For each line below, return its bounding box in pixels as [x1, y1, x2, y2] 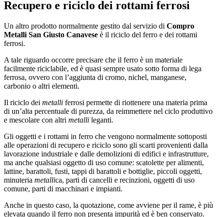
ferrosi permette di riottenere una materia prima [63, 98, 207, 107]
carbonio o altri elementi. [4, 81, 79, 90]
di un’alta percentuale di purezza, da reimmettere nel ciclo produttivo [4, 107, 213, 115]
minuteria [4, 175, 34, 184]
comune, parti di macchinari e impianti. [4, 184, 123, 193]
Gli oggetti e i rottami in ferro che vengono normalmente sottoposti [4, 132, 207, 140]
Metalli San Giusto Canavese [4, 30, 98, 39]
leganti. [89, 115, 113, 124]
